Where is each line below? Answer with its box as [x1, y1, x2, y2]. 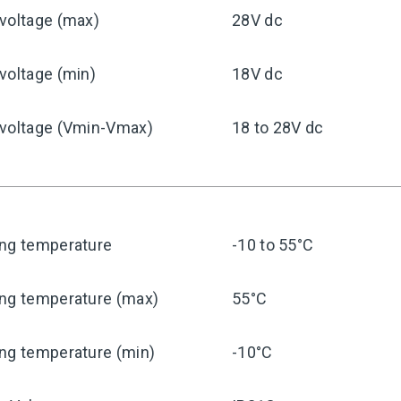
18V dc [232, 64, 283, 83]
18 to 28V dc [232, 118, 324, 137]
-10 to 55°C [232, 235, 314, 254]
